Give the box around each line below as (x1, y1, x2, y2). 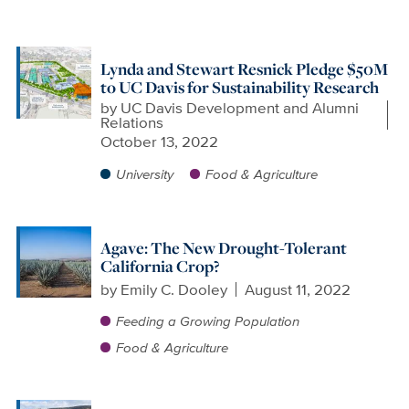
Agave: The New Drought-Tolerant (100, 236, 347, 259)
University (115, 163, 173, 184)
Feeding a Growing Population (115, 311, 299, 331)
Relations (100, 111, 163, 134)
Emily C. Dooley (120, 278, 227, 300)
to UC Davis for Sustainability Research (100, 75, 379, 99)
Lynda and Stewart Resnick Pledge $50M (100, 57, 388, 80)
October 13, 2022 (100, 131, 218, 153)
